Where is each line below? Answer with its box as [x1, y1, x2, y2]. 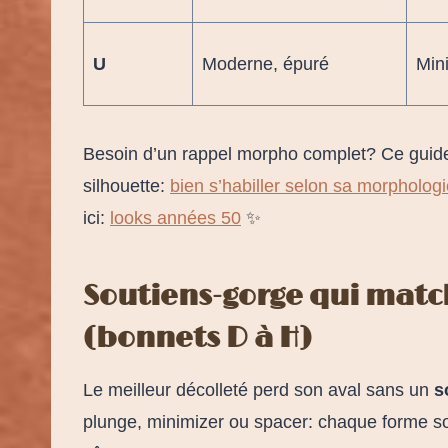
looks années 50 [110, 207, 241, 228]
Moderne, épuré [202, 53, 329, 74]
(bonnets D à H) [83, 321, 312, 356]
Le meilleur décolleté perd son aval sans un [83, 379, 434, 400]
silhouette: [83, 175, 170, 196]
